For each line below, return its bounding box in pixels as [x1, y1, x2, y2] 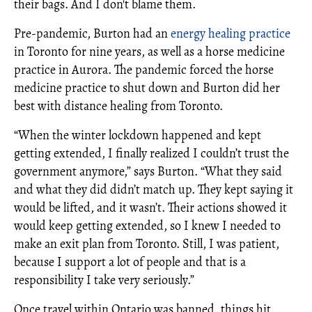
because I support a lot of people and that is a [14, 253, 246, 270]
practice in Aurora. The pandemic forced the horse [14, 61, 274, 78]
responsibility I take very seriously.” [14, 271, 194, 288]
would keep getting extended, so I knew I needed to [14, 217, 281, 234]
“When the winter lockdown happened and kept [14, 126, 261, 143]
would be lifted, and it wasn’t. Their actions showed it [14, 198, 287, 216]
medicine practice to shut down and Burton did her [14, 79, 280, 96]
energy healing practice [171, 24, 290, 42]
